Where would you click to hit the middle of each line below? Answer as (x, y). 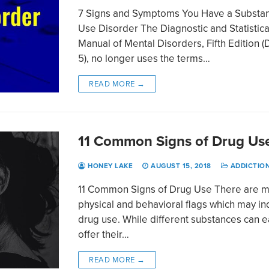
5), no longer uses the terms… (144, 58)
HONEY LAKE (109, 165)
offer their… (104, 234)
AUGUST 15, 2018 (181, 165)
